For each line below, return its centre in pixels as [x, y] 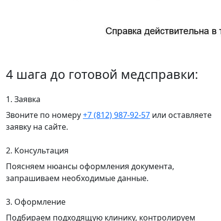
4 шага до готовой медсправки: [102, 74]
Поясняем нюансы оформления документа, [90, 166]
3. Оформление [36, 202]
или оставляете [181, 115]
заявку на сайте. [37, 127]
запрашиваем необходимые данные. [77, 178]
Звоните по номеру [44, 115]
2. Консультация [37, 151]
